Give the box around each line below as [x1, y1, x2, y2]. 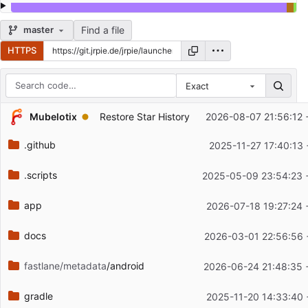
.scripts [23, 169, 57, 181]
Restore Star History [99, 111, 190, 123]
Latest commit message [7, 133, 115, 146]
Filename [7, 115, 47, 127]
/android [106, 260, 144, 272]
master [23, 24, 54, 36]
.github [23, 139, 56, 151]
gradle [23, 290, 53, 302]
